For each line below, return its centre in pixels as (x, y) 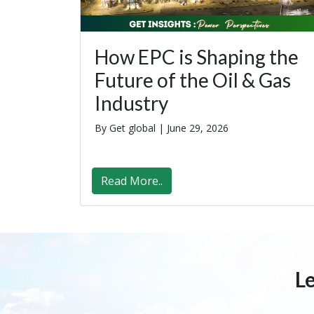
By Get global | (131, 128)
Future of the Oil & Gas (193, 80)
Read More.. (132, 181)
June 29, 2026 (198, 128)
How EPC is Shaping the (197, 57)
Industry (131, 103)
